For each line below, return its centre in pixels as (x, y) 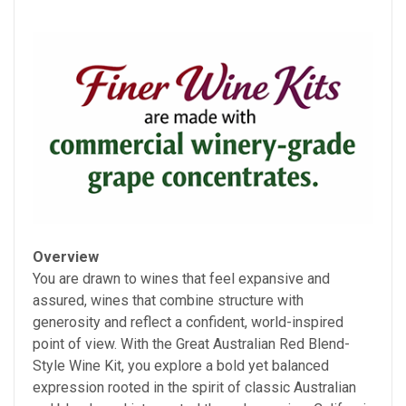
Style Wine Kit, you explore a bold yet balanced (181, 365)
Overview (66, 256)
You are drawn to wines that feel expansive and (181, 278)
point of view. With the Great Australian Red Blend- (191, 343)
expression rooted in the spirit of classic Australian (194, 387)
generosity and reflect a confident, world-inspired (188, 322)
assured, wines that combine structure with (168, 300)
